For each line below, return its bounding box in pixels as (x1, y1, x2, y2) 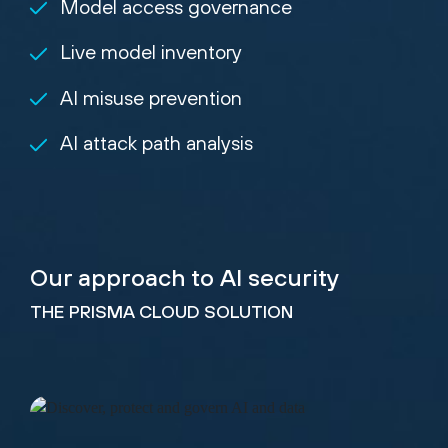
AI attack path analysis (60, 131, 253, 155)
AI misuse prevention (60, 85, 242, 109)
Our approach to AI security (30, 262, 339, 291)
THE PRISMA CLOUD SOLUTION (30, 300, 293, 322)
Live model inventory (60, 40, 242, 64)
